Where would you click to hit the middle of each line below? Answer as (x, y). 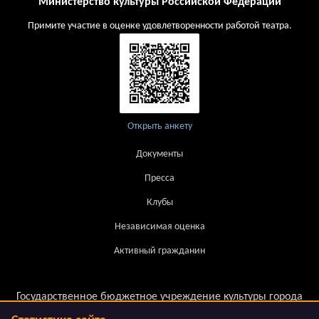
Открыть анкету (159, 126)
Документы (159, 155)
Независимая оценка (159, 227)
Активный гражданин (159, 251)
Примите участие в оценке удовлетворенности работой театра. (159, 26)
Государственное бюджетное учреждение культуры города (159, 297)
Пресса (159, 179)
